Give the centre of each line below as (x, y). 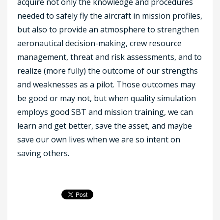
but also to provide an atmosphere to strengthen (108, 29)
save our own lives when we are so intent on (99, 139)
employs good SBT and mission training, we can (105, 112)
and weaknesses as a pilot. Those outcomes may (106, 84)
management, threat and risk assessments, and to (110, 57)
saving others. (43, 153)
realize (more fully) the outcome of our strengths (108, 70)
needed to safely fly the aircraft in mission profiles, (110, 15)
